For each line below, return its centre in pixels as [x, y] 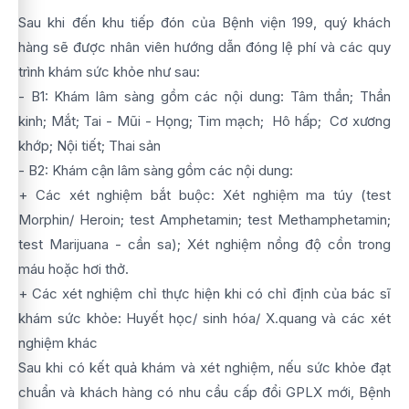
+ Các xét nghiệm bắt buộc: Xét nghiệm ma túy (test [204, 195]
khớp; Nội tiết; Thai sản [89, 146]
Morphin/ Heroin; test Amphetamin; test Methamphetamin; [204, 220]
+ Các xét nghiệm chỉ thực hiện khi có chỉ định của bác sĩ [204, 294]
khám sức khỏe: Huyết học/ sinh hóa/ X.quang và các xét [204, 318]
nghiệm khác [58, 343]
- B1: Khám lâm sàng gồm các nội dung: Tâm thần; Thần [204, 96]
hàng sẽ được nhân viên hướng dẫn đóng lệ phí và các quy [204, 47]
